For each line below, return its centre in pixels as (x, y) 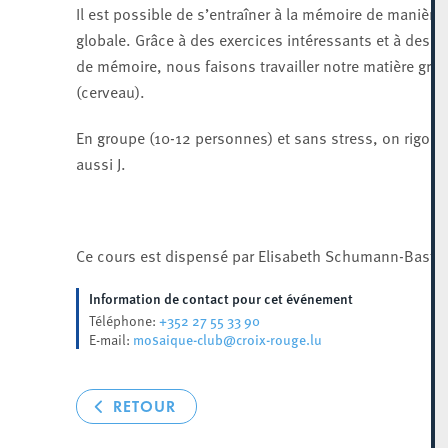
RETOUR (144, 406)
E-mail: (110, 339)
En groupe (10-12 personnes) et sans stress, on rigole (258, 137)
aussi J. (100, 163)
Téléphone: (123, 320)
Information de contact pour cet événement (220, 298)
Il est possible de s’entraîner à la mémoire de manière (258, 13)
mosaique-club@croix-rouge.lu (227, 339)
